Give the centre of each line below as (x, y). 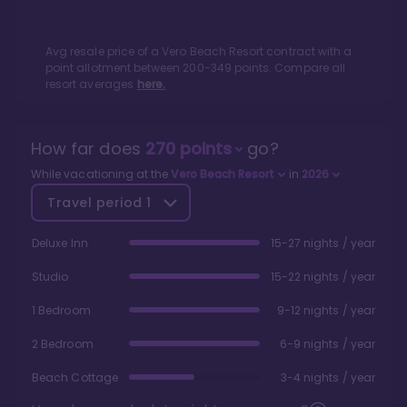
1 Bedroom (61, 311)
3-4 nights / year (328, 378)
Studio (50, 277)
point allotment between (114, 68)
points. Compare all (288, 68)
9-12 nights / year (326, 311)
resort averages (89, 84)
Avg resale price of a (104, 52)
